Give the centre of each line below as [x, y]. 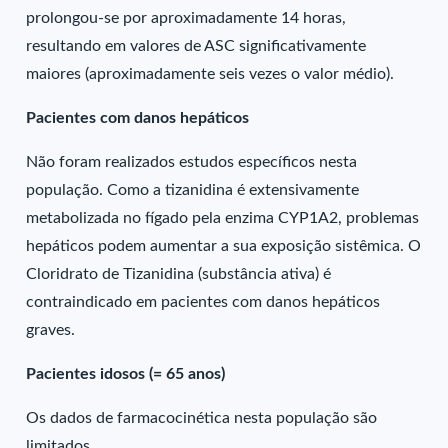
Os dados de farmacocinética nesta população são [202, 418]
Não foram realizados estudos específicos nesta [192, 162]
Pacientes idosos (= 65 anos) [126, 374]
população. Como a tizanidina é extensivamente [193, 190]
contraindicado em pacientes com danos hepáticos [203, 302]
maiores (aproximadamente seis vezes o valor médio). [210, 74]
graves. [51, 330]
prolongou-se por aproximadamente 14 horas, [186, 18]
